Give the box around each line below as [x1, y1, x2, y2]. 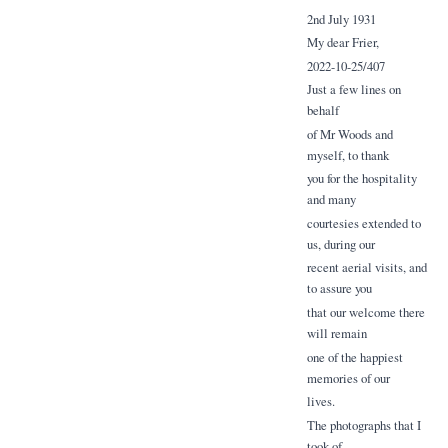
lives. [306, 392, 335, 411]
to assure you [306, 279, 372, 298]
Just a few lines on [306, 80, 401, 99]
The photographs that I [306, 415, 421, 434]
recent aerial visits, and [306, 258, 427, 277]
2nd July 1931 [306, 9, 376, 28]
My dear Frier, [306, 33, 379, 52]
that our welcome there [306, 302, 425, 321]
